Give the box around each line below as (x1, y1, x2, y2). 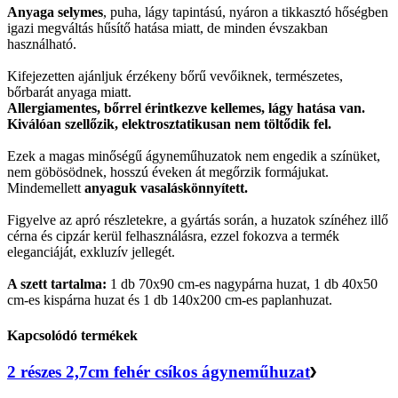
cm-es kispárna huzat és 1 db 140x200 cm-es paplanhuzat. (7, 292, 332, 308)
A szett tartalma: (7, 276, 107, 292)
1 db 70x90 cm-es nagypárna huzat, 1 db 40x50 (107, 276, 378, 292)
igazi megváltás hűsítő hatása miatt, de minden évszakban (7, 20, 328, 36)
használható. (7, 36, 76, 52)
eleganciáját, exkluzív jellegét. (7, 244, 175, 260)
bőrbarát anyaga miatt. (7, 84, 131, 100)
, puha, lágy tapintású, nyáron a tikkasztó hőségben (103, 4, 388, 20)
